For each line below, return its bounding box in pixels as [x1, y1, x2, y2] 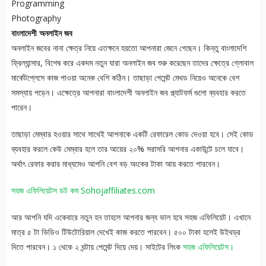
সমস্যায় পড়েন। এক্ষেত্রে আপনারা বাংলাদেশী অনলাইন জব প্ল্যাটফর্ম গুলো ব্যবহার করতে [11, 87, 246, 99]
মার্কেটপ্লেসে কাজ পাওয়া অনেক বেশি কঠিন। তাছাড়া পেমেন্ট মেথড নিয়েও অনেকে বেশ [11, 72, 239, 84]
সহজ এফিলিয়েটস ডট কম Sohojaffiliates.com [11, 185, 155, 197]
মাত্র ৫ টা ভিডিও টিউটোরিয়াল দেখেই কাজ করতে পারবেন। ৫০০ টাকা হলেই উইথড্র [11, 226, 240, 238]
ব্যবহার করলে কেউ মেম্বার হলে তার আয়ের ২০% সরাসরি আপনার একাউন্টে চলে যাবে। [11, 143, 244, 155]
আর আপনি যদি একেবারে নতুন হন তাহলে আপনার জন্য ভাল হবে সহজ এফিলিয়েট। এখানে [11, 211, 251, 223]
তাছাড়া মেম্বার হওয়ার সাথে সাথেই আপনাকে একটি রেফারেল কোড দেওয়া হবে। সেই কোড [11, 128, 254, 140]
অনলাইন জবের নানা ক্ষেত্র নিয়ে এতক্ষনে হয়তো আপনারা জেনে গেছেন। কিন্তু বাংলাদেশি [11, 42, 246, 54]
